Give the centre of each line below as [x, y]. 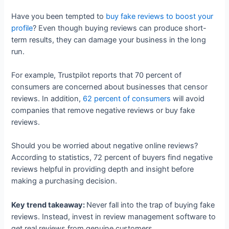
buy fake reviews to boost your [160, 16]
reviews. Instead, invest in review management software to [114, 216]
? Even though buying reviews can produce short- [120, 28]
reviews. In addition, [47, 98]
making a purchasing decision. [64, 181]
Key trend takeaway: [49, 205]
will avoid [188, 98]
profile [22, 28]
